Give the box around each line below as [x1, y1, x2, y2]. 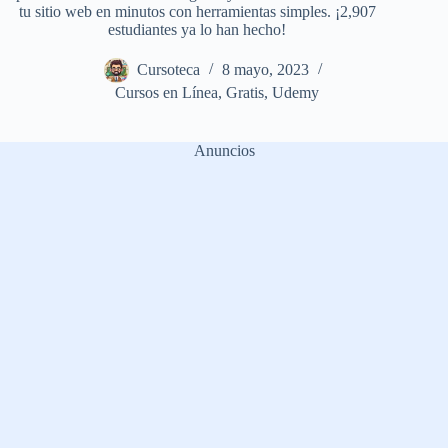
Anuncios [193, 142, 255, 160]
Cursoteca [136, 61, 200, 79]
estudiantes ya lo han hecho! [108, 21, 287, 39]
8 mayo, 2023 [221, 61, 309, 79]
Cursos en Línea [115, 84, 219, 102]
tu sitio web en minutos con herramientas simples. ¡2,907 [18, 3, 376, 21]
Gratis [226, 84, 265, 102]
